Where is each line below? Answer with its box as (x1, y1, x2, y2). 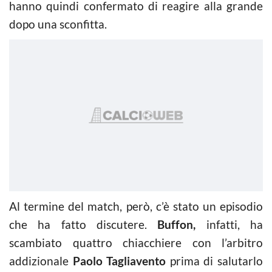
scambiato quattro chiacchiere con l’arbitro (9, 235, 263, 250)
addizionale (9, 253, 73, 268)
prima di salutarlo (166, 253, 263, 268)
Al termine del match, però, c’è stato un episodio (9, 199, 263, 213)
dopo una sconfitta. (9, 16, 107, 31)
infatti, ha (195, 217, 263, 231)
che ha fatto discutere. (9, 217, 158, 231)
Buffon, (157, 217, 196, 231)
